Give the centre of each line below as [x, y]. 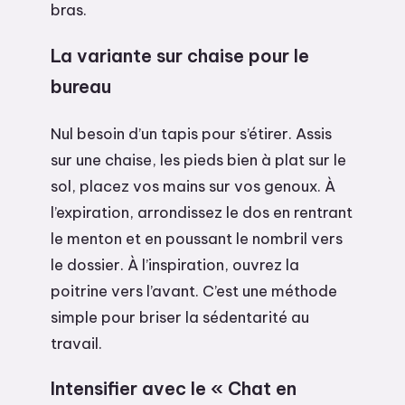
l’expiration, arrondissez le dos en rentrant [202, 212]
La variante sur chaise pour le [180, 55]
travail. [76, 343]
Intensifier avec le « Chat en [174, 389]
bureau [81, 86]
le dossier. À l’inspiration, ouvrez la [175, 264]
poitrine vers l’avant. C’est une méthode [194, 290]
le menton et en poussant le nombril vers [197, 238]
